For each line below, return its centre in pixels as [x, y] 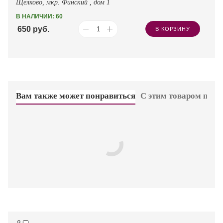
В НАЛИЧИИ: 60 [39, 16]
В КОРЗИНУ [173, 29]
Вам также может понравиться [76, 96]
